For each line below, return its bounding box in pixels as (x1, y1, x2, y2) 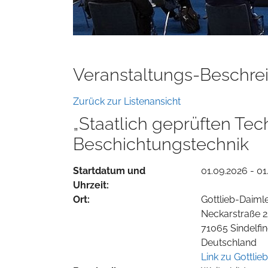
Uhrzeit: (73, 179, 109, 191)
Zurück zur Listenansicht (73, 95, 181, 107)
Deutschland (200, 236, 257, 248)
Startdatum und (73, 165, 145, 176)
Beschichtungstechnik (73, 133, 249, 154)
